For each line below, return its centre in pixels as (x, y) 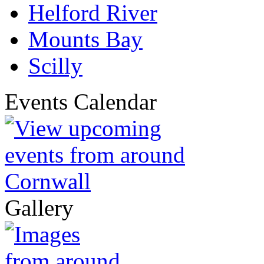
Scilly (55, 66)
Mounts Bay (85, 39)
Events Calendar (81, 102)
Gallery (39, 208)
